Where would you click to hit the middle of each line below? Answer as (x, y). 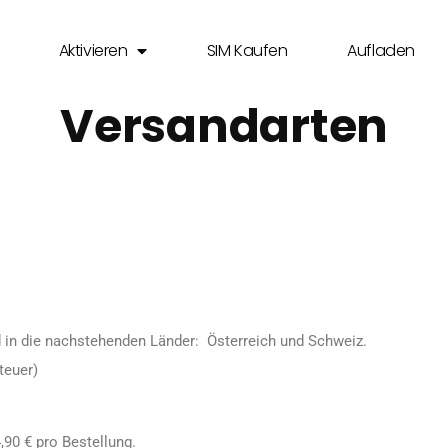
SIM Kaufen (247, 50)
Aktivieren (93, 50)
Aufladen (381, 50)
